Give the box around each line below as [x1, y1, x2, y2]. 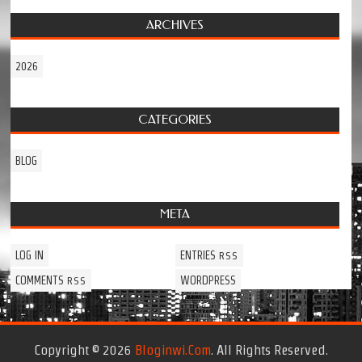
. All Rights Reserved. [211, 342, 328, 357]
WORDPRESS [179, 273, 236, 287]
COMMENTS [15, 273, 68, 287]
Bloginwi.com [135, 342, 211, 357]
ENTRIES [179, 248, 219, 262]
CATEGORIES [138, 112, 212, 127]
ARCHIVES [146, 17, 204, 32]
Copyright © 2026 [34, 342, 135, 357]
